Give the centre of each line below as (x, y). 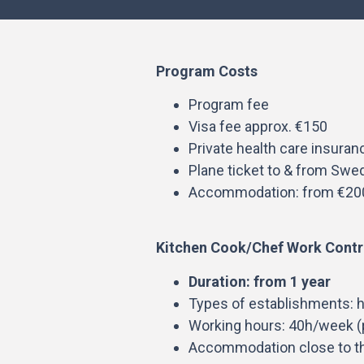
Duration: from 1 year (260, 281)
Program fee (229, 104)
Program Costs (207, 71)
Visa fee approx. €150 (258, 126)
